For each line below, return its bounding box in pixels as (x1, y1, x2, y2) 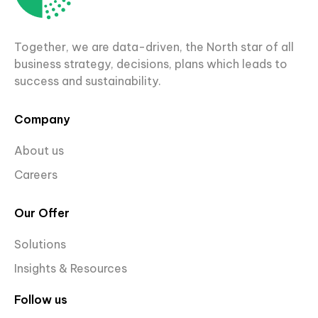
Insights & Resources (14, 261, 127, 276)
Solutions (14, 237, 66, 252)
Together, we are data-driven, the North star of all (14, 40, 294, 55)
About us (14, 143, 64, 158)
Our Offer (14, 206, 70, 221)
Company (14, 112, 70, 127)
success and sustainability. (14, 74, 161, 89)
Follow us (14, 292, 67, 307)
